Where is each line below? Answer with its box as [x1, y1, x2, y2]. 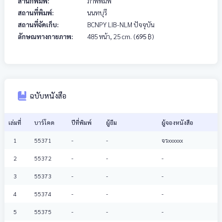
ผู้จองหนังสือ [162, 118, 193, 126]
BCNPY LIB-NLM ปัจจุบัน [87, 20, 155, 29]
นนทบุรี [87, 8, 107, 17]
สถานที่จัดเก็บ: [18, 20, 58, 29]
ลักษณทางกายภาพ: [18, 32, 73, 41]
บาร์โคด [34, 118, 55, 126]
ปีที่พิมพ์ [71, 118, 92, 126]
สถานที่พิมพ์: [18, 8, 54, 17]
